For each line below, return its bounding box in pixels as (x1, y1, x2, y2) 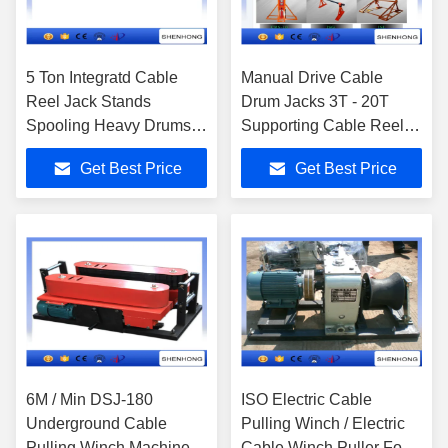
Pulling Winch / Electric (241, 415, 405, 432)
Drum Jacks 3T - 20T (241, 93, 389, 110)
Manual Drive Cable (241, 69, 383, 86)
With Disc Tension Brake (26, 141, 200, 158)
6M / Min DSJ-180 (26, 391, 153, 408)
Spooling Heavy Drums (26, 117, 191, 134)
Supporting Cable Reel (241, 117, 404, 134)
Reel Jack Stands (26, 93, 151, 110)
